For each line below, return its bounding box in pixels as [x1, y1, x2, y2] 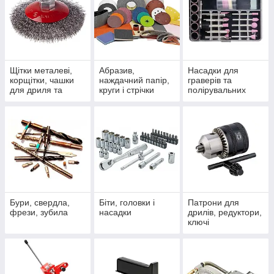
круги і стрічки [98, 85, 154, 95]
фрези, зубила [10, 207, 68, 218]
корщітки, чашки [10, 75, 74, 86]
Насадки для [188, 65, 239, 76]
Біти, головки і [98, 198, 155, 208]
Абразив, [98, 65, 135, 76]
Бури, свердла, [10, 198, 70, 208]
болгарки [10, 95, 46, 105]
